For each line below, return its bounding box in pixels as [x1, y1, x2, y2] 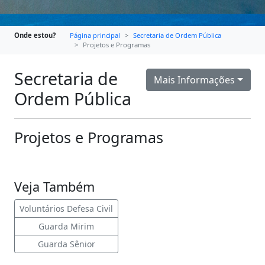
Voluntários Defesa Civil [20, 203, 113, 214]
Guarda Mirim [38, 221, 94, 232]
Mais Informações [154, 73, 235, 86]
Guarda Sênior [37, 238, 95, 250]
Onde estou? [14, 31, 56, 40]
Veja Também [14, 178, 95, 195]
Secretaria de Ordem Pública [133, 31, 221, 40]
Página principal [70, 31, 120, 40]
